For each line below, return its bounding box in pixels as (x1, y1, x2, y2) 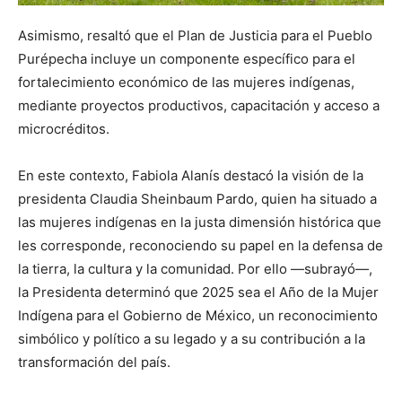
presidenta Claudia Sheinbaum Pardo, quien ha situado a (18, 189, 377, 207)
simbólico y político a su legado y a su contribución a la (18, 329, 365, 347)
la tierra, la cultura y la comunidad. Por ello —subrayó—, (18, 259, 372, 277)
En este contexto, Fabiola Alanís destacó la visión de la (18, 166, 363, 184)
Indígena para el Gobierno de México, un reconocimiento (18, 306, 378, 324)
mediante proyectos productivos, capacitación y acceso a (18, 96, 380, 114)
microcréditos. (18, 119, 109, 137)
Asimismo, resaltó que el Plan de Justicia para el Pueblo (18, 26, 372, 44)
